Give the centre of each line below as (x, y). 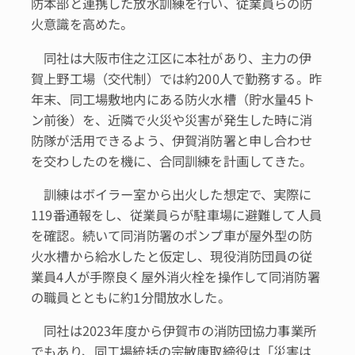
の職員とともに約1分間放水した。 (131, 297)
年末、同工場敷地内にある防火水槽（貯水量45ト (173, 99)
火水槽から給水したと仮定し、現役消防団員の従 (172, 256)
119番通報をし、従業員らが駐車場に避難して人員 (176, 214)
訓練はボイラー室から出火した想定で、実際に (172, 194)
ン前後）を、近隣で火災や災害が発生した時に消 (172, 119)
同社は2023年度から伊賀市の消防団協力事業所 (174, 331)
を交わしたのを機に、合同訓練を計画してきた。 (172, 160)
